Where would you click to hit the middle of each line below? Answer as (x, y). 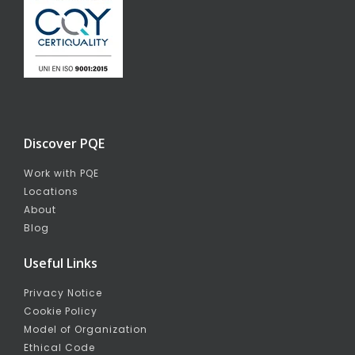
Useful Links (61, 263)
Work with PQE (61, 173)
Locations (51, 191)
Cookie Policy (61, 311)
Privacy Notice (63, 293)
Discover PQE (64, 143)
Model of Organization (86, 329)
